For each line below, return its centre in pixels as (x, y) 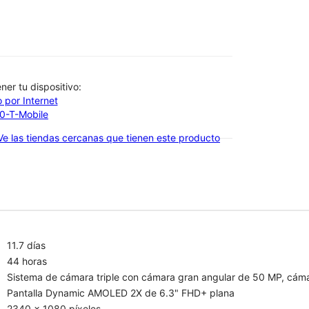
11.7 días (26, 245)
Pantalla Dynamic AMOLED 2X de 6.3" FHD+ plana (121, 292)
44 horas (27, 261)
